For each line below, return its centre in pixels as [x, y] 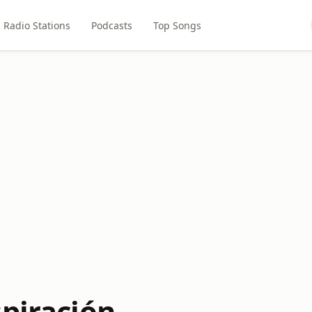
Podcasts [111, 25]
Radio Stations [37, 25]
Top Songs [177, 25]
